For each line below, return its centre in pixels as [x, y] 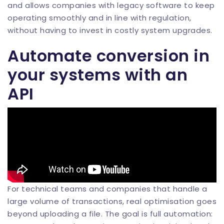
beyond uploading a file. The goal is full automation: [110, 214]
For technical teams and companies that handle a [107, 189]
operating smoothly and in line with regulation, [99, 18]
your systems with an [97, 75]
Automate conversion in [108, 56]
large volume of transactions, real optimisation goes [112, 201]
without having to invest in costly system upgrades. [110, 30]
